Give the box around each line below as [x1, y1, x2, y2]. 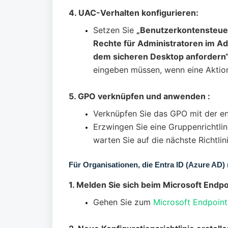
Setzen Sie [93, 25, 136, 36]
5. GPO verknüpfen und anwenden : [69, 91, 210, 102]
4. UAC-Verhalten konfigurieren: [69, 8, 198, 18]
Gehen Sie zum [93, 197, 153, 208]
